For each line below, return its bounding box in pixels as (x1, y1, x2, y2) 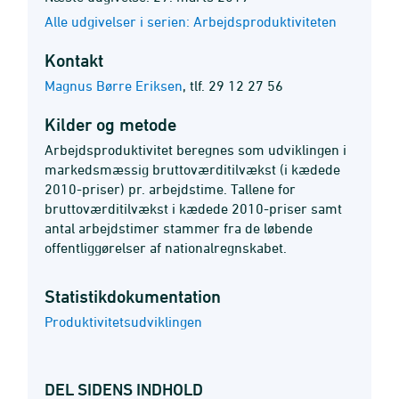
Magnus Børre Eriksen (45, 77, 183, 94)
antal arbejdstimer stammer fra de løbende (45, 220, 313, 236)
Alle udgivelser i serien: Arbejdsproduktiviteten (45, 13, 337, 29)
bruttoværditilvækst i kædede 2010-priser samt (45, 200, 342, 216)
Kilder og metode (45, 114, 176, 135)
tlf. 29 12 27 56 (190, 77, 283, 94)
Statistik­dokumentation (45, 286, 221, 307)
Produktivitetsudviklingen (45, 313, 202, 330)
